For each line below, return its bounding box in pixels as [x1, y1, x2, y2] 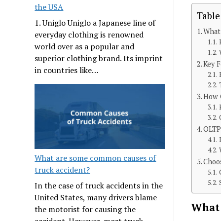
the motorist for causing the [35, 203, 136, 215]
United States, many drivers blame [35, 191, 157, 203]
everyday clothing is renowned [35, 29, 144, 40]
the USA [35, 1, 64, 13]
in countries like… [35, 65, 99, 76]
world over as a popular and [35, 41, 135, 52]
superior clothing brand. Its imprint [35, 53, 163, 64]
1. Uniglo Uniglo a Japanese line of [35, 17, 156, 29]
